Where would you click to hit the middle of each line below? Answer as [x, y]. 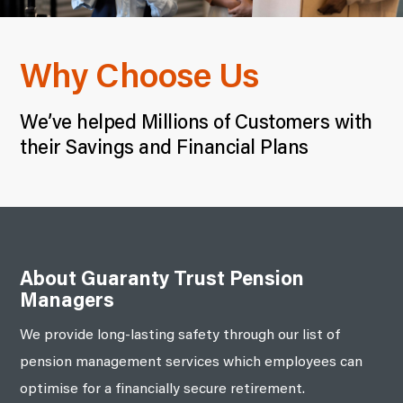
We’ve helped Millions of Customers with [196, 124]
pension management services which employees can [192, 363]
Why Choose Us [139, 79]
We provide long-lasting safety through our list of [180, 336]
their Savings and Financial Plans [164, 149]
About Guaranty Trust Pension [162, 281]
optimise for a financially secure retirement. [163, 390]
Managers [67, 302]
